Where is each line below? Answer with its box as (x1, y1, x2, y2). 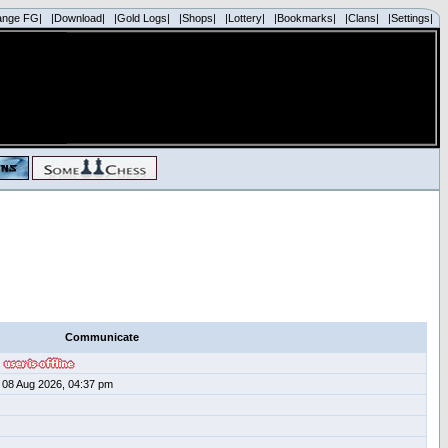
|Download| (51, 12, 105, 24)
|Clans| (345, 12, 379, 24)
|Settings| (388, 12, 433, 24)
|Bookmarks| (274, 12, 336, 24)
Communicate (65, 331, 139, 343)
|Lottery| (225, 12, 265, 24)
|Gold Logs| (114, 12, 170, 24)
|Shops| (179, 12, 216, 24)
